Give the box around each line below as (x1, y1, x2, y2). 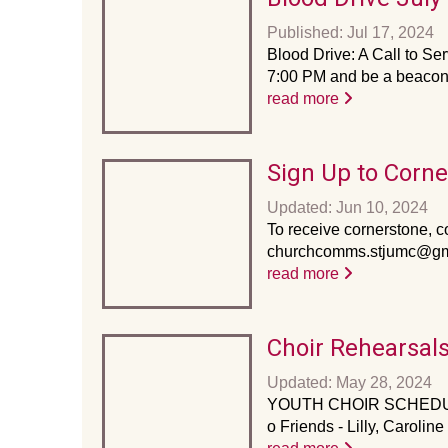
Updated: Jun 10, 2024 (267, 199, 428, 216)
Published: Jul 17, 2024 (267, 24, 434, 41)
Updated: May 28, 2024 (267, 374, 432, 391)
